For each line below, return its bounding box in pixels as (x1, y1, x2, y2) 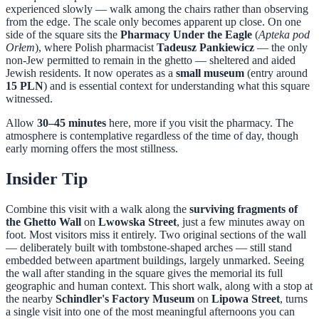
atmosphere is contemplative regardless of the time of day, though (6, 130, 298, 142)
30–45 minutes (37, 117, 106, 130)
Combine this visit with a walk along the (6, 203, 189, 216)
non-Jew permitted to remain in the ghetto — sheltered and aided (6, 54, 296, 67)
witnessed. (6, 93, 53, 105)
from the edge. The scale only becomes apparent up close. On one (6, 16, 301, 28)
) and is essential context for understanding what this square (43, 80, 310, 93)
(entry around (244, 67, 308, 80)
